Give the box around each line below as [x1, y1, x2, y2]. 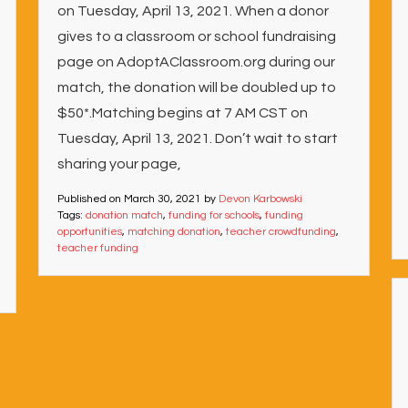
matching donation [127, 226, 220, 238]
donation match [85, 209, 163, 221]
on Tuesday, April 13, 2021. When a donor [56, 4, 329, 18]
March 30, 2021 [123, 193, 201, 205]
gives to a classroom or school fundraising [56, 29, 336, 44]
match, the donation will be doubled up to [56, 80, 336, 95]
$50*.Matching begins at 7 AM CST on [56, 106, 308, 120]
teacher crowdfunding [225, 226, 336, 238]
